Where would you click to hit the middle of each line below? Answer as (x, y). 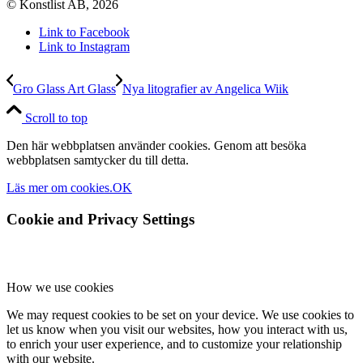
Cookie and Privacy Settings (100, 219)
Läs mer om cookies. (60, 187)
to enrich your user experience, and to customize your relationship (174, 344)
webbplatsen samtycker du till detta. (98, 160)
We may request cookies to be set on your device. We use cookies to (180, 315)
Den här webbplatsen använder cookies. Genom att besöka (156, 145)
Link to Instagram (84, 46)
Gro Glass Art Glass (64, 88)
